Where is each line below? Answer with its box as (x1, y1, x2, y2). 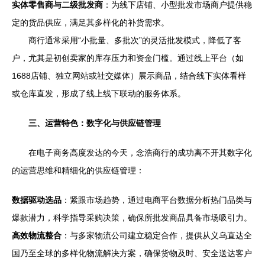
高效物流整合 (12, 231, 62, 240)
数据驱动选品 (12, 195, 62, 205)
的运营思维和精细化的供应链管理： (12, 166, 144, 175)
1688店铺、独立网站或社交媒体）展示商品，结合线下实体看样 (12, 71, 246, 80)
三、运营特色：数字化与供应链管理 (28, 118, 161, 128)
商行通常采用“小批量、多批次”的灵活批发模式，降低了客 (28, 35, 241, 45)
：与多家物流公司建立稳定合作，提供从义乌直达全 (62, 231, 252, 240)
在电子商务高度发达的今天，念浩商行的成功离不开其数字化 (28, 148, 252, 157)
